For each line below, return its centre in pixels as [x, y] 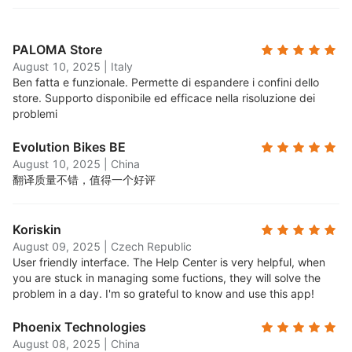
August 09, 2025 [57, 246]
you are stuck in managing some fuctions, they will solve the [167, 278]
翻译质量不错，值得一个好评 [84, 180]
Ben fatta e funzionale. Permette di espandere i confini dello [166, 82]
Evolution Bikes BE [69, 147]
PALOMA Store [57, 49]
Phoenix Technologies [79, 327]
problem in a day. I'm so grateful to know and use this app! [163, 293]
